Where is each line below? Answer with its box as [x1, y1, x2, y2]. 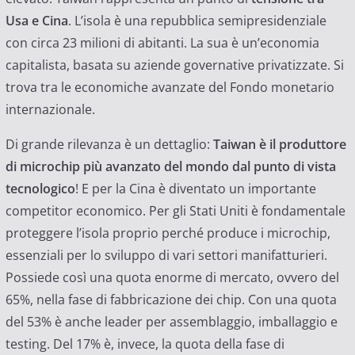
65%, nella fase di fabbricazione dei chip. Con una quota [5, 290, 337, 308]
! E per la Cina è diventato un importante [74, 179, 316, 197]
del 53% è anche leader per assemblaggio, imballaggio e [5, 312, 338, 330]
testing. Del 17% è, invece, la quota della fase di [5, 334, 284, 353]
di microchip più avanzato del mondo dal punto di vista [5, 157, 336, 175]
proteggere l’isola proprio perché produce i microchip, [5, 223, 330, 242]
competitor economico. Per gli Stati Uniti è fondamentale [5, 201, 345, 219]
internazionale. [5, 100, 95, 118]
